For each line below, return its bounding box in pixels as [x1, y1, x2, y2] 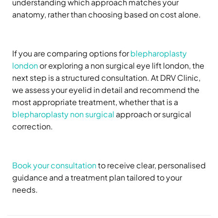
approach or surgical [114, 109, 191, 120]
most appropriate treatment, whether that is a [12, 97, 178, 108]
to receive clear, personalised [96, 160, 206, 171]
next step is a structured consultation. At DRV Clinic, [12, 73, 200, 83]
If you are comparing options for [12, 48, 130, 59]
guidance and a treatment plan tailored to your [12, 172, 182, 183]
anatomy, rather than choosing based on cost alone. [12, 9, 201, 20]
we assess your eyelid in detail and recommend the [12, 85, 200, 95]
